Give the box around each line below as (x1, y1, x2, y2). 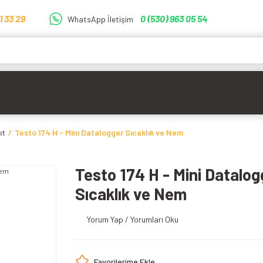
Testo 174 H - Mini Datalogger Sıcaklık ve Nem (15, 127, 183, 137)
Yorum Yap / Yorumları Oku (87, 214, 178, 224)
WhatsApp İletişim (68, 14, 133, 24)
